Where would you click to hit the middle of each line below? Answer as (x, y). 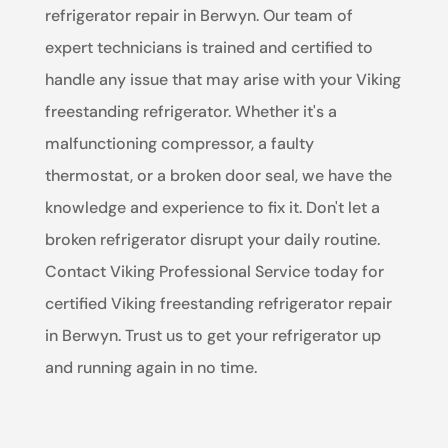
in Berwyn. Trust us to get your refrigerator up (212, 336)
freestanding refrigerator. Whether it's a (190, 112)
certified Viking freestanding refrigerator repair (218, 304)
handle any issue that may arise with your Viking (222, 80)
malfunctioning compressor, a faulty (179, 144)
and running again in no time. (150, 368)
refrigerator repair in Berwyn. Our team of (198, 16)
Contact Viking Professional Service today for (214, 272)
